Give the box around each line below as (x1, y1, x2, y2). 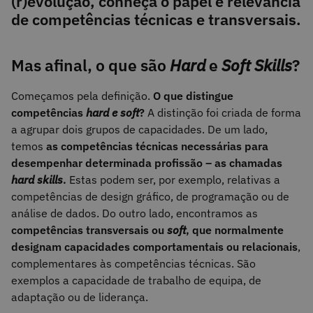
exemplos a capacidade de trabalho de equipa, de (11, 273, 261, 288)
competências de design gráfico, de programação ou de (11, 189, 289, 204)
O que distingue (153, 89, 233, 103)
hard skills (11, 173, 63, 187)
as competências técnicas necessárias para (46, 139, 268, 154)
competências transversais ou (11, 223, 167, 238)
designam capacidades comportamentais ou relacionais (11, 240, 298, 254)
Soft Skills (221, 54, 292, 75)
